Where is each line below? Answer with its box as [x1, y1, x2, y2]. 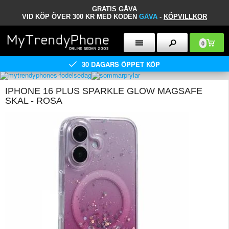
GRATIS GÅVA [92, 5, 137, 13]
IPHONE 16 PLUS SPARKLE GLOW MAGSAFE [5, 86, 202, 96]
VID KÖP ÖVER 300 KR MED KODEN [22, 13, 139, 20]
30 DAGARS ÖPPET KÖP [82, 59, 160, 69]
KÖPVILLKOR [164, 13, 207, 20]
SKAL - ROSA [5, 96, 62, 106]
